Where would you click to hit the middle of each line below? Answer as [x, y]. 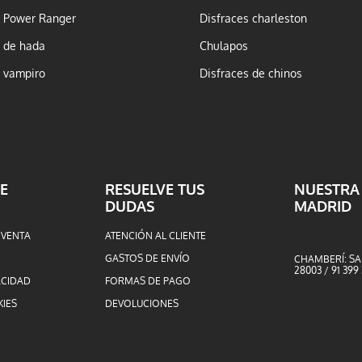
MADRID [323, 207]
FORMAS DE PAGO [148, 281]
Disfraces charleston [254, 19]
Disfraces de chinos [251, 74]
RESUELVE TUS [155, 190]
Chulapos [224, 46]
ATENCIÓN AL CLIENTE [156, 236]
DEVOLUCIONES [142, 304]
